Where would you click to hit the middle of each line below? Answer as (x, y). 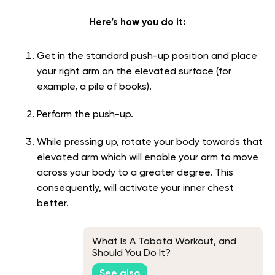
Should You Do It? (131, 254)
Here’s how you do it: (137, 23)
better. (54, 204)
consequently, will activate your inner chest (135, 189)
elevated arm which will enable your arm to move (148, 158)
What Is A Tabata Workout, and (164, 242)
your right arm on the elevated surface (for (134, 72)
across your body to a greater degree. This (135, 173)
